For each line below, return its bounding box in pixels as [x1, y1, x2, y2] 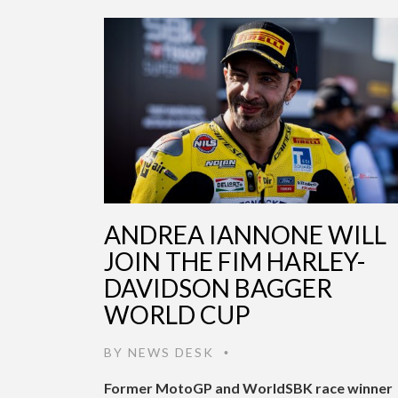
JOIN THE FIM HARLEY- [104, 245, 365, 276]
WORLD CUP [104, 298, 251, 330]
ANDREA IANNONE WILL [104, 219, 386, 250]
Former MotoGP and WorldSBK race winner [104, 378, 393, 396]
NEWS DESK [128, 344, 214, 360]
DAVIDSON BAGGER [104, 272, 332, 303]
